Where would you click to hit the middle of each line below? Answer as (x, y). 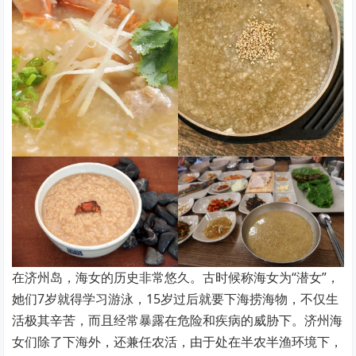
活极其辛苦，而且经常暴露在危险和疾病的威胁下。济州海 (178, 320)
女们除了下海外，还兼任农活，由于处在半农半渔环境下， (178, 341)
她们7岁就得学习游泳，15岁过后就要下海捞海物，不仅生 (176, 298)
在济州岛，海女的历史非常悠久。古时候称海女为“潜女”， (176, 277)
